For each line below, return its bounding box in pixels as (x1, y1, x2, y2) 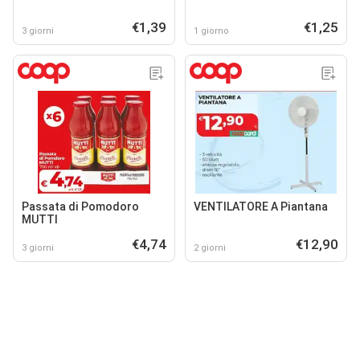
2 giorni (194, 243, 226, 253)
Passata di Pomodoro (22, 200, 139, 213)
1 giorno (194, 26, 229, 36)
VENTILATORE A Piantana (194, 200, 328, 213)
